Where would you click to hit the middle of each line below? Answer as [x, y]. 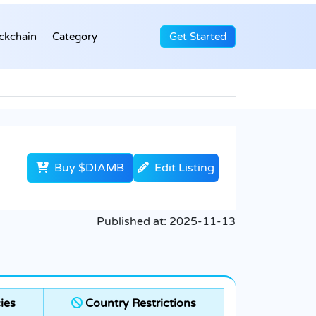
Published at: [133, 222]
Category [75, 36]
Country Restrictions [139, 304]
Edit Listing [184, 168]
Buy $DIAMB [88, 168]
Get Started [198, 36]
